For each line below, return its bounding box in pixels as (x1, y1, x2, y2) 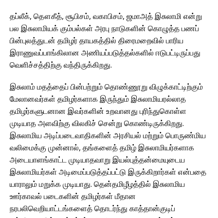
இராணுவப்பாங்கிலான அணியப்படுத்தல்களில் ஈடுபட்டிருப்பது (10, 47, 200, 58)
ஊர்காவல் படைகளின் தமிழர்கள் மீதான (10, 191, 136, 202)
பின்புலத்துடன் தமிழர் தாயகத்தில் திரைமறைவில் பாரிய (10, 35, 183, 46)
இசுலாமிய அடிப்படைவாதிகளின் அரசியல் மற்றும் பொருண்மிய (10, 130, 206, 141)
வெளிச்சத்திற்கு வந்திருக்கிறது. (10, 59, 112, 71)
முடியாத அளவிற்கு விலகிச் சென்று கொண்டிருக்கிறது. (10, 118, 184, 129)
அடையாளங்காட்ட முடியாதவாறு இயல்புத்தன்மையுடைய (10, 154, 185, 165)
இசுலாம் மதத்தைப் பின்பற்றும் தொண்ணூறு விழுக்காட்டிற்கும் (10, 81, 203, 92)
